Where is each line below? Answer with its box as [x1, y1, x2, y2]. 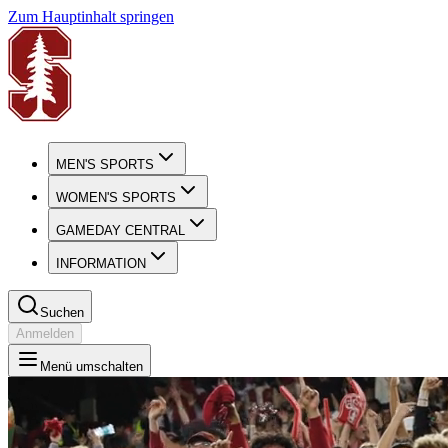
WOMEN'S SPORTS [56, 190, 176, 205]
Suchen [40, 305, 84, 320]
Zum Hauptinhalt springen [8, 8, 174, 25]
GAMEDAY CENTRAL [56, 223, 185, 238]
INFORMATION [56, 256, 146, 271]
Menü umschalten [40, 359, 143, 374]
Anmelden [16, 326, 74, 341]
